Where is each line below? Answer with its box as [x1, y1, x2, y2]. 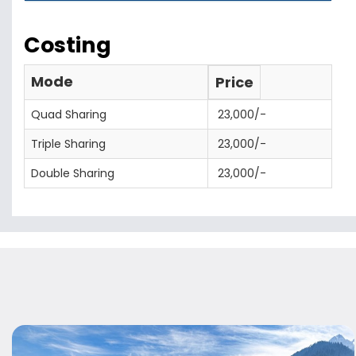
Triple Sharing [31, 136, 106, 152]
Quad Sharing [31, 106, 106, 122]
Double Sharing [31, 165, 114, 181]
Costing [24, 30, 111, 60]
